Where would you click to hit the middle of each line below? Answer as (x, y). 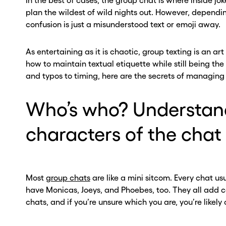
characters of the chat (123, 134)
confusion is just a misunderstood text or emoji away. (124, 24)
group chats (68, 178)
